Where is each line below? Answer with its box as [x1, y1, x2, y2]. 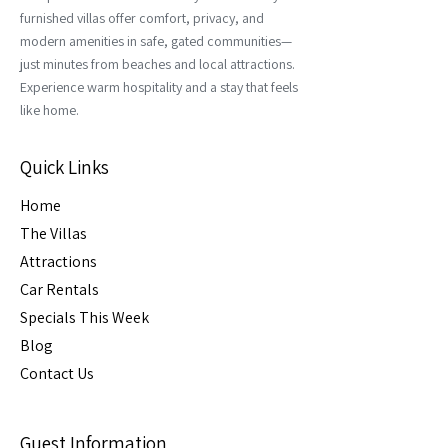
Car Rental [20, 279, 92, 300]
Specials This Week [20, 307, 149, 328]
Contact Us [20, 363, 94, 384]
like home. [20, 101, 79, 119]
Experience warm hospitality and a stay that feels [20, 78, 298, 96]
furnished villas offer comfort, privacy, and [20, 9, 264, 27]
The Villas [20, 223, 87, 244]
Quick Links [20, 155, 109, 179]
